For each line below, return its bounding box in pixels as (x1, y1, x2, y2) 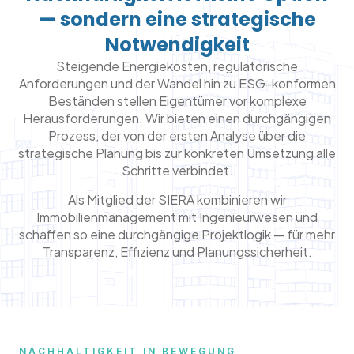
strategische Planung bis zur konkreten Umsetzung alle (18, 145, 336, 162)
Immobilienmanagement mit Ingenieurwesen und (36, 208, 318, 225)
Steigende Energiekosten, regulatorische (56, 58, 298, 75)
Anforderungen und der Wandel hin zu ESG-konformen (18, 75, 336, 92)
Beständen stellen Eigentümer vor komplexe (47, 92, 307, 110)
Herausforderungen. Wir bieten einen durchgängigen (23, 110, 331, 127)
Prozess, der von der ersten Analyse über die (48, 127, 306, 145)
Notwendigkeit (104, 32, 250, 58)
